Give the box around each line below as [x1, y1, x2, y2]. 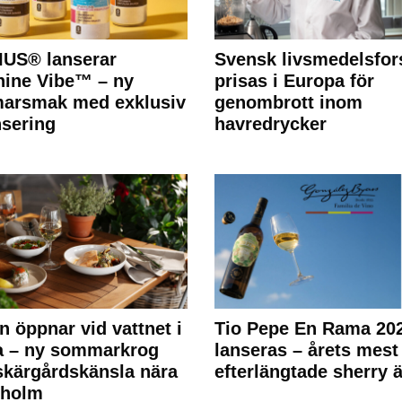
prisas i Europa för [214, 71, 374, 92]
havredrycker [214, 114, 327, 135]
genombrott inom [214, 92, 363, 113]
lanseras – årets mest [214, 340, 398, 361]
